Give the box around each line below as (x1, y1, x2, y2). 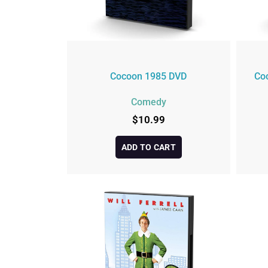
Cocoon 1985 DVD (110, 70, 187, 82)
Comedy (130, 96, 166, 108)
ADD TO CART (121, 142, 176, 152)
